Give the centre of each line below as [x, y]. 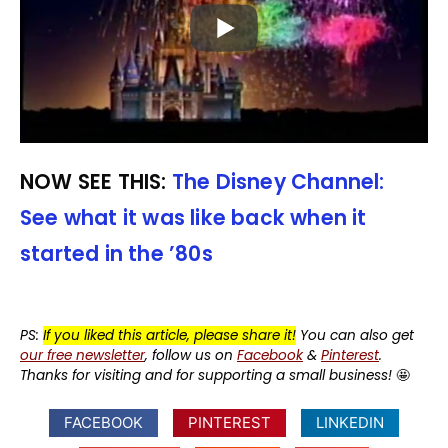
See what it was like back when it [193, 217]
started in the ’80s [116, 253]
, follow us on [191, 355]
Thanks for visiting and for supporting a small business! [206, 375]
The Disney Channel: [278, 181]
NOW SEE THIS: [96, 181]
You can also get [357, 335]
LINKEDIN [350, 423]
